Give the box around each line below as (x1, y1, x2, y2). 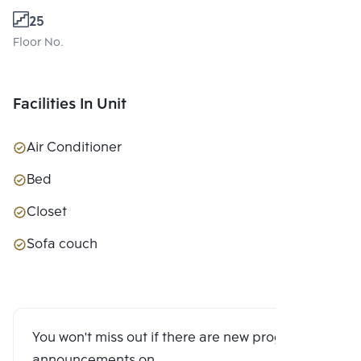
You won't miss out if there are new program (32, 326, 308, 349)
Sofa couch (27, 233, 98, 255)
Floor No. (13, 33, 64, 52)
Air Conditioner (27, 136, 122, 159)
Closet (27, 201, 67, 223)
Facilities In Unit (13, 92, 127, 117)
